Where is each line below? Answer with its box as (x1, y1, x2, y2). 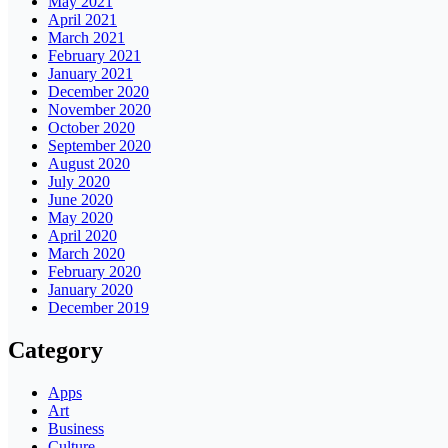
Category (8, 337, 103, 364)
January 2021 (48, 65, 133, 83)
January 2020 (48, 281, 133, 299)
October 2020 (48, 119, 135, 137)
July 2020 (48, 173, 110, 191)
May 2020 (48, 209, 113, 227)
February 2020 (48, 263, 141, 281)
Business (48, 420, 104, 438)
